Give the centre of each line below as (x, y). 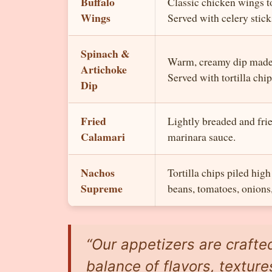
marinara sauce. (202, 136)
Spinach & (105, 53)
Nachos (98, 172)
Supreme (102, 188)
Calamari (103, 136)
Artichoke (104, 69)
